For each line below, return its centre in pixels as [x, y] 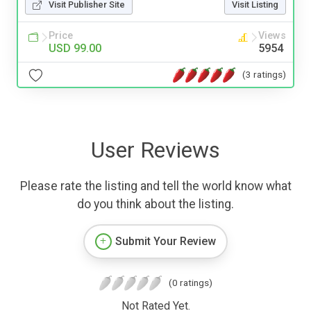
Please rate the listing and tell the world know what [155, 186]
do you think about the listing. [155, 204]
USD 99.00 [75, 49]
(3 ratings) [264, 74]
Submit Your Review [166, 242]
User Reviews [155, 150]
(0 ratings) [190, 283]
